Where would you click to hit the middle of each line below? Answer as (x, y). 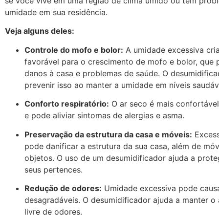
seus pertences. (54, 169)
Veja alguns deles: (40, 31)
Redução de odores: (63, 188)
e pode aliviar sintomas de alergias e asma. (104, 116)
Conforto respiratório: (67, 104)
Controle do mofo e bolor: (74, 50)
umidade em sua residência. (56, 12)
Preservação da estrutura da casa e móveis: (108, 134)
